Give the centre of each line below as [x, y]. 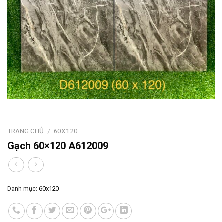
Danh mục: [23, 189]
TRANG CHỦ [26, 131]
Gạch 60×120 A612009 [58, 146]
